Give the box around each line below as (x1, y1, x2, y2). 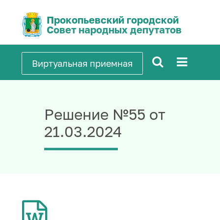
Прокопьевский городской (47, 14, 179, 26)
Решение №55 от (44, 105, 165, 123)
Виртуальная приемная (31, 58, 133, 69)
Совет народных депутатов (47, 24, 182, 35)
